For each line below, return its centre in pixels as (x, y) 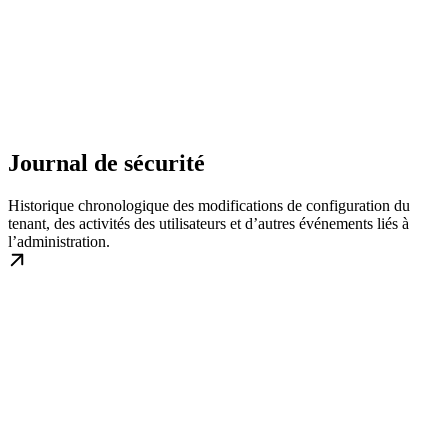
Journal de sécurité (106, 162)
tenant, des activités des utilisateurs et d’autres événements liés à (208, 223)
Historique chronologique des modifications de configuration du (209, 205)
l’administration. (59, 241)
